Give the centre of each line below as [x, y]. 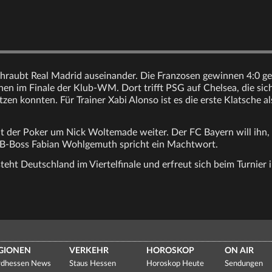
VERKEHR [89, 251]
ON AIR [240, 251]
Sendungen [244, 264]
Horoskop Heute [175, 264]
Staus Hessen [92, 264]
